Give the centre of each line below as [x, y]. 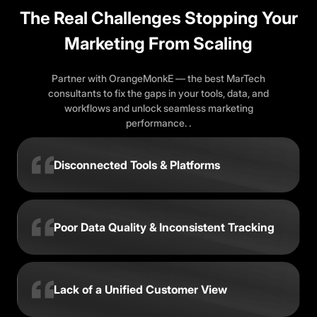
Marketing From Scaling [158, 44]
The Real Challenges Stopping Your [158, 18]
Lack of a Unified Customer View [140, 289]
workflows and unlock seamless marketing [158, 108]
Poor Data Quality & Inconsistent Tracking [164, 227]
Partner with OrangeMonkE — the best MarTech [158, 78]
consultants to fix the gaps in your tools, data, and [158, 93]
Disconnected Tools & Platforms [137, 165]
